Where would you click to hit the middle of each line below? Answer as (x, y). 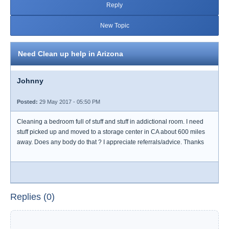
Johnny (30, 81)
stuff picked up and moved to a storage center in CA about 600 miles (111, 132)
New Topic (114, 26)
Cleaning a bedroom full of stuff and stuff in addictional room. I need (110, 122)
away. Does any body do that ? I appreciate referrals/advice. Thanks (110, 142)
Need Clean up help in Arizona (71, 54)
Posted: (27, 102)
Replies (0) (32, 197)
